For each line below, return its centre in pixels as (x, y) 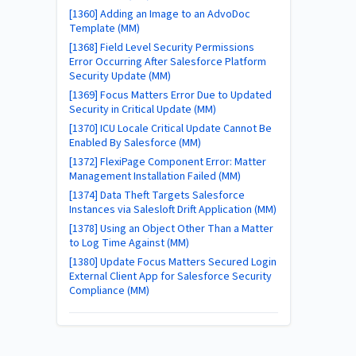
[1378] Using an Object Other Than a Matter (171, 229)
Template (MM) (104, 29)
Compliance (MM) (109, 291)
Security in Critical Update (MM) (143, 110)
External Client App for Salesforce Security (170, 277)
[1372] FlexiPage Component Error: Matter (168, 162)
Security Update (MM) (120, 76)
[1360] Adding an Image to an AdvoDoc (160, 14)
